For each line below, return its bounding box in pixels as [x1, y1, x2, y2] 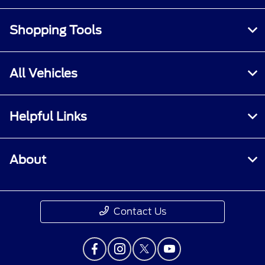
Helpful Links [9, 109, 87, 124]
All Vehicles [9, 66, 77, 80]
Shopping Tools [9, 22, 102, 37]
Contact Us [113, 205, 166, 217]
